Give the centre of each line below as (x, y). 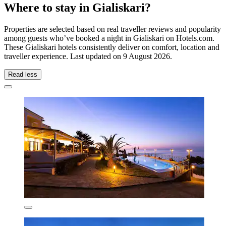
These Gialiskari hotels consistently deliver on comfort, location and (112, 47)
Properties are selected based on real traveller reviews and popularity (112, 29)
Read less (23, 75)
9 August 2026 (147, 56)
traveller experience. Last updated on (64, 56)
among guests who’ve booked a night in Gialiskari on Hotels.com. (109, 38)
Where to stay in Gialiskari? (77, 8)
